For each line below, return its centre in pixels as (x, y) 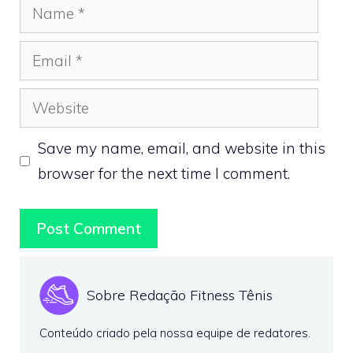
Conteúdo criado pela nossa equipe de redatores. (175, 333)
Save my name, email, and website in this (181, 149)
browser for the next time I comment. (163, 174)
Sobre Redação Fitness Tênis (180, 295)
